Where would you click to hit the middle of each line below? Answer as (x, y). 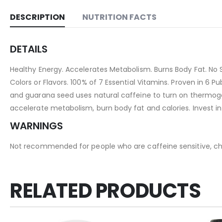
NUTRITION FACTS (119, 17)
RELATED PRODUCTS (106, 191)
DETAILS (29, 49)
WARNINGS (36, 126)
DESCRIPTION (37, 17)
